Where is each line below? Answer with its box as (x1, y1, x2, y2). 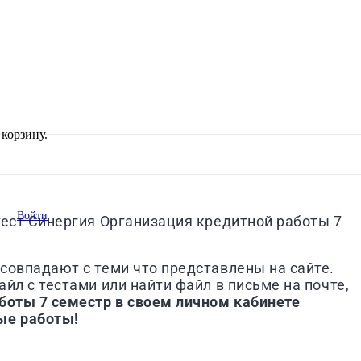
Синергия (27, 212, 96, 230)
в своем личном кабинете (111, 293, 301, 310)
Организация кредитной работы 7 (99, 212, 342, 230)
